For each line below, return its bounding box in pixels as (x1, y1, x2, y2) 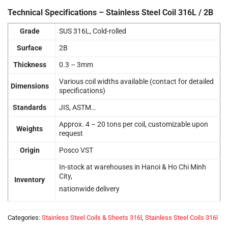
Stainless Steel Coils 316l (145, 213, 218, 221)
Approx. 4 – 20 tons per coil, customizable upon (59, 120, 209, 129)
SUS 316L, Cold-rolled (59, 26, 127, 36)
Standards (13, 103, 47, 112)
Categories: (8, 213, 42, 221)
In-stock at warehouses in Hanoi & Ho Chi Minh (59, 162, 207, 172)
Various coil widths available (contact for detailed (59, 77, 214, 86)
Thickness (13, 60, 46, 69)
